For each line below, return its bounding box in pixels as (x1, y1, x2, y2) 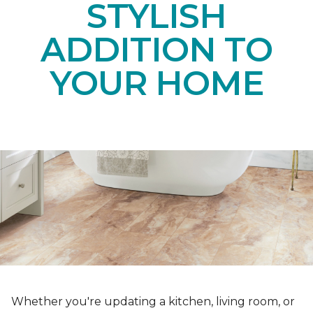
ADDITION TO (40, 29, 273, 71)
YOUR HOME (49, 63, 264, 104)
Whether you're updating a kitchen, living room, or (11, 295, 295, 309)
